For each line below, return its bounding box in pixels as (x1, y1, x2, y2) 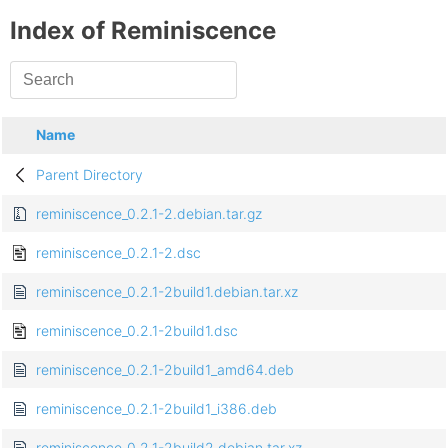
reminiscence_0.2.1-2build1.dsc (36, 322, 238, 340)
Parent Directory (36, 166, 143, 184)
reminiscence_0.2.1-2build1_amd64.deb (36, 361, 294, 379)
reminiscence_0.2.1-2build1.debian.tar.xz (36, 283, 298, 301)
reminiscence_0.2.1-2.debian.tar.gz (36, 205, 262, 223)
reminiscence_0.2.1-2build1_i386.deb (36, 400, 277, 418)
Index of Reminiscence (10, 16, 276, 46)
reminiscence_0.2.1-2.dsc (36, 244, 201, 262)
